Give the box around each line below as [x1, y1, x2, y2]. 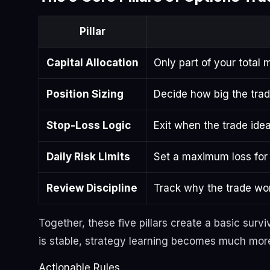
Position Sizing [46, 88, 124, 101]
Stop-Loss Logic [46, 119, 131, 132]
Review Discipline [46, 182, 137, 195]
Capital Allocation [46, 57, 139, 69]
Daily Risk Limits [46, 151, 130, 163]
